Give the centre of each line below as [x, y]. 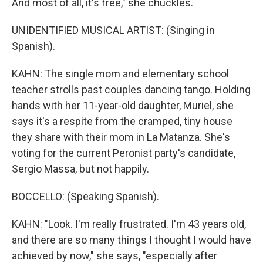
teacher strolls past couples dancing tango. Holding [131, 90]
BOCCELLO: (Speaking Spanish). [85, 196]
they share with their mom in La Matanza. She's [121, 137]
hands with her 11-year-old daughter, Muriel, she [123, 105]
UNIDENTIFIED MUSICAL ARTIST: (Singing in [113, 30]
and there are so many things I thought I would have [131, 240]
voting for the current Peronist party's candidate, [124, 153]
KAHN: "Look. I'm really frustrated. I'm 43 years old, [129, 224]
